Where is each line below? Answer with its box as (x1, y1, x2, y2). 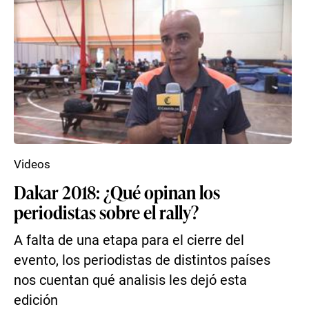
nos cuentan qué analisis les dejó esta (14, 272, 247, 288)
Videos (14, 157, 50, 171)
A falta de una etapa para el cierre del (14, 232, 244, 248)
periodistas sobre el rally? (14, 199, 199, 224)
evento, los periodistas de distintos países (14, 252, 270, 268)
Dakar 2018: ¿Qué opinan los (14, 179, 220, 204)
